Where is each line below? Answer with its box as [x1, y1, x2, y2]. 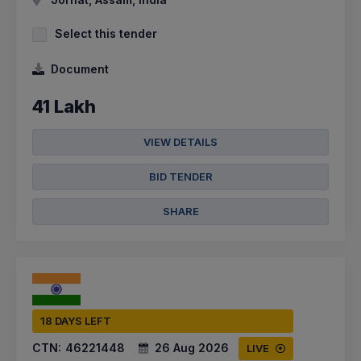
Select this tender [55, 27, 157, 40]
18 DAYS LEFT [40, 314, 111, 328]
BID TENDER [148, 170, 213, 183]
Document [51, 62, 109, 76]
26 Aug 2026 [155, 341, 229, 355]
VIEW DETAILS [143, 135, 218, 148]
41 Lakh [32, 96, 96, 117]
